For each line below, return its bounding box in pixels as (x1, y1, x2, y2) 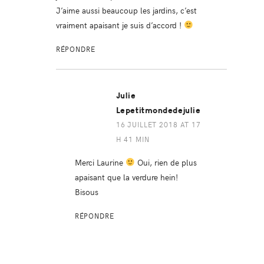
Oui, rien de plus (134, 156, 197, 169)
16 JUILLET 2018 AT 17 (115, 120, 201, 130)
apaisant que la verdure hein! (74, 171, 178, 183)
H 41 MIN (115, 134, 150, 144)
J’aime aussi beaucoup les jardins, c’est (55, 4, 197, 16)
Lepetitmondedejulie (115, 105, 201, 116)
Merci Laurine (74, 156, 126, 169)
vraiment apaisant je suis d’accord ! (55, 19, 184, 31)
